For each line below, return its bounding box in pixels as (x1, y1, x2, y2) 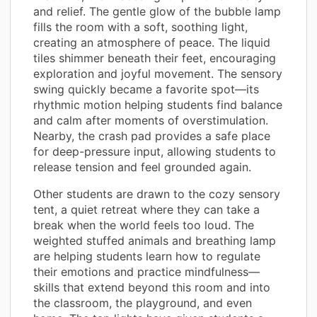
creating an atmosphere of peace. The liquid (33, 35, 270, 50)
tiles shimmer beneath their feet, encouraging (33, 50, 276, 65)
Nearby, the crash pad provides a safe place (33, 128, 270, 143)
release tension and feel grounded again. (33, 159, 251, 174)
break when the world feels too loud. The (33, 217, 254, 232)
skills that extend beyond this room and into (33, 279, 270, 294)
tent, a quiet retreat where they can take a (33, 202, 260, 217)
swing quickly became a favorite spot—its (33, 81, 259, 96)
